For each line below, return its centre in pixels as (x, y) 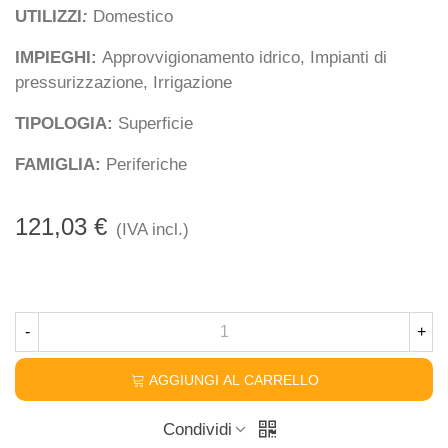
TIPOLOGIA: (64, 123)
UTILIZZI (48, 16)
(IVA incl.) (152, 229)
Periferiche (144, 164)
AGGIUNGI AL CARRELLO (234, 380)
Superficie (153, 123)
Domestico (130, 16)
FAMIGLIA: (58, 164)
